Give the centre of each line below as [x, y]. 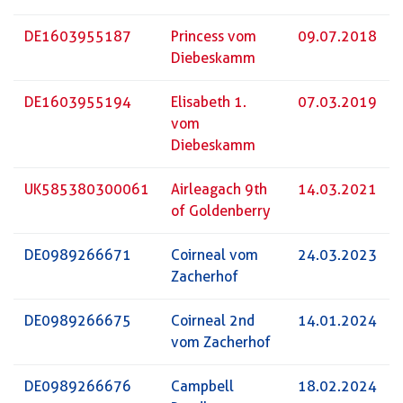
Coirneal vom [215, 255]
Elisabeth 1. [209, 102]
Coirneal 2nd [213, 320]
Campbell [202, 386]
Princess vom [214, 36]
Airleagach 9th [219, 189]
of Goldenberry [220, 210]
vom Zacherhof [221, 342]
